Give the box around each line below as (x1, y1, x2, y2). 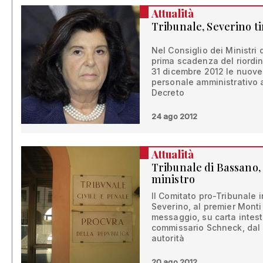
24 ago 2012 (151, 111, 198, 121)
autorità (151, 232, 185, 243)
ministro (151, 171, 195, 186)
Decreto (151, 87, 184, 97)
